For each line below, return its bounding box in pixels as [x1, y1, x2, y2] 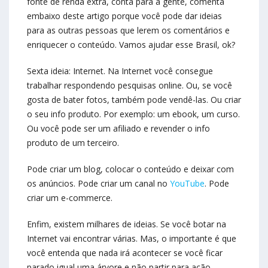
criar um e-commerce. [27, 192, 112, 204]
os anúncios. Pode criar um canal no [27, 178, 170, 190]
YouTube [170, 178, 205, 190]
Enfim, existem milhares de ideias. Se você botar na [27, 218, 226, 230]
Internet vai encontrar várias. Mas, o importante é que [27, 233, 236, 245]
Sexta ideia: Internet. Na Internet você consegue [27, 65, 213, 77]
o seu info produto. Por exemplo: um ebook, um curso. [27, 108, 240, 120]
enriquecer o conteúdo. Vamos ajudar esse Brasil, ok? [27, 39, 235, 51]
